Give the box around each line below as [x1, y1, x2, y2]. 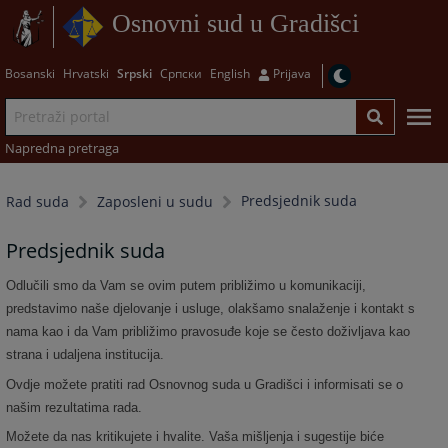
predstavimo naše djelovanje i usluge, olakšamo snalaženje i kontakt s [6, 301, 416, 317]
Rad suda [6, 192, 70, 212]
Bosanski [4, 64, 55, 82]
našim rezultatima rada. [6, 399, 143, 415]
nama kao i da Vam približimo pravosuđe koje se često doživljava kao [6, 324, 411, 340]
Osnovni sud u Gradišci [111, 9, 359, 39]
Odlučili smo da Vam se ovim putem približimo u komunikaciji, [6, 278, 367, 294]
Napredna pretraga [4, 138, 119, 157]
